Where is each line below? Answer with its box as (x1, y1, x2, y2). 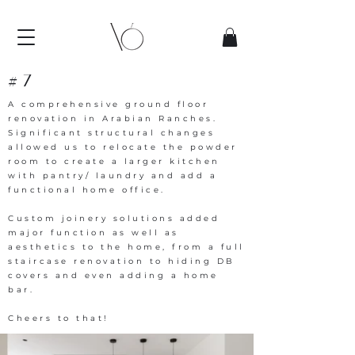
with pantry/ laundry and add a (8, 170, 217, 181)
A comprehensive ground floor (8, 98, 208, 109)
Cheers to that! (8, 312, 109, 323)
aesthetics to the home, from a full (8, 241, 245, 252)
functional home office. (8, 184, 170, 195)
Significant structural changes (8, 127, 215, 138)
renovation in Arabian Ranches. (8, 113, 217, 124)
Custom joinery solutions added (8, 212, 219, 223)
